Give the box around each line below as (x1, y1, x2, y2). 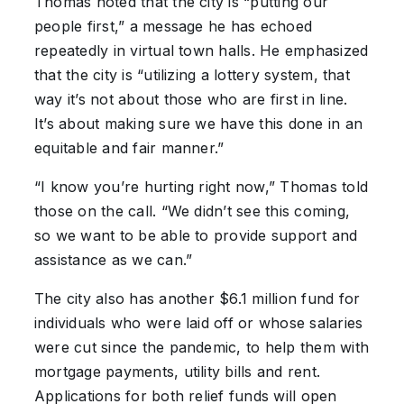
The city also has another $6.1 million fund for (33, 289, 361, 308)
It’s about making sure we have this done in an (33, 115, 363, 133)
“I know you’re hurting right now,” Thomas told (33, 178, 369, 196)
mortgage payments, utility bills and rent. (33, 363, 321, 381)
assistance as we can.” (33, 251, 193, 269)
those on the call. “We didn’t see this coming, (33, 202, 351, 220)
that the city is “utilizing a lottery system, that (33, 66, 350, 84)
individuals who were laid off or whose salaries (33, 314, 363, 332)
